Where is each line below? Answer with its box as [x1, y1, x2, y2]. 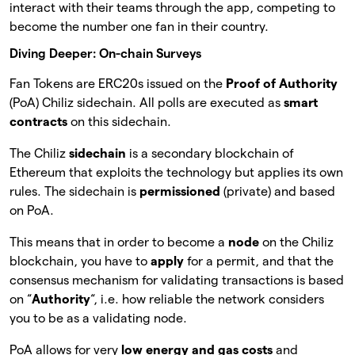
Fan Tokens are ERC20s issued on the [10, 76, 226, 90]
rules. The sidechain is [10, 184, 139, 198]
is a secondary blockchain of [129, 146, 294, 160]
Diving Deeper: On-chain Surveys [10, 46, 201, 60]
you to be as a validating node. [10, 311, 187, 325]
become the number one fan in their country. [10, 19, 269, 33]
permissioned [139, 184, 223, 198]
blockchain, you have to [10, 254, 151, 268]
